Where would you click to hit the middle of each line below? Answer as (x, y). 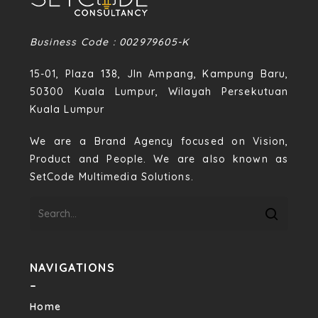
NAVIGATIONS (72, 268)
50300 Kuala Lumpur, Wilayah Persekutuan (159, 92)
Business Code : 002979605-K (109, 42)
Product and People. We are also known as (159, 159)
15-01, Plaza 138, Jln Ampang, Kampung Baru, (159, 74)
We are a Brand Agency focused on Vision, (159, 141)
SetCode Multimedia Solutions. (111, 177)
